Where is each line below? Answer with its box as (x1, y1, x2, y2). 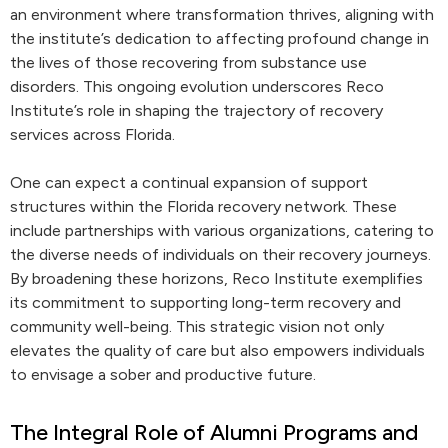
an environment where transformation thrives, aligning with (10, 5, 434, 24)
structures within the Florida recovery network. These (10, 197, 397, 216)
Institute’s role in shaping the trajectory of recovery (10, 101, 383, 120)
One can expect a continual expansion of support (10, 173, 368, 192)
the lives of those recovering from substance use (10, 53, 367, 72)
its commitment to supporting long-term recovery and (10, 293, 401, 312)
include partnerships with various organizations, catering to (10, 221, 434, 240)
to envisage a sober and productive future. (10, 365, 316, 384)
